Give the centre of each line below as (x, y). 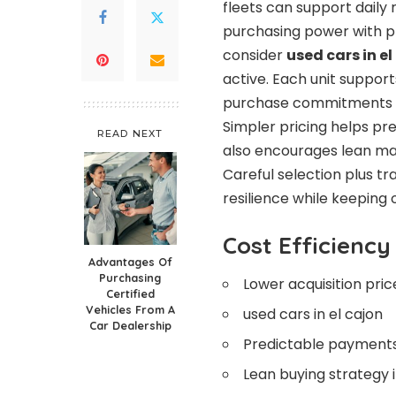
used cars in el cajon (313, 315)
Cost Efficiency (307, 246)
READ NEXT (130, 134)
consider (255, 56)
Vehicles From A (130, 310)
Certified (130, 294)
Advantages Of (130, 262)
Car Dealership (130, 326)
